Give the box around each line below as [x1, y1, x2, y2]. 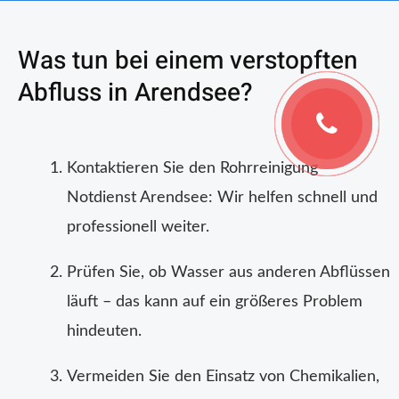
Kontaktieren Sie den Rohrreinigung [67, 160, 318, 177]
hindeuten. [67, 323, 142, 340]
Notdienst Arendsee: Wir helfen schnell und [67, 190, 378, 207]
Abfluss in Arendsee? [18, 75, 252, 112]
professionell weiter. [67, 219, 209, 236]
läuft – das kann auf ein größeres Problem [67, 294, 362, 311]
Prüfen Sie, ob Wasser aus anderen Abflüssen [67, 265, 390, 281]
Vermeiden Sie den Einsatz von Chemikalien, [67, 369, 379, 386]
